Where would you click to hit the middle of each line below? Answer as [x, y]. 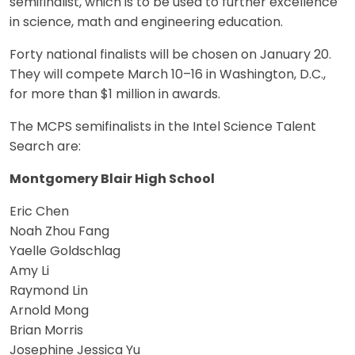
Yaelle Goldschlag [65, 252]
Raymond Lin [49, 291]
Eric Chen [39, 212]
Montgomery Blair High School [112, 179]
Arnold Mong [49, 311]
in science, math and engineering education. [146, 23]
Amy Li [29, 271]
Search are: [45, 147]
